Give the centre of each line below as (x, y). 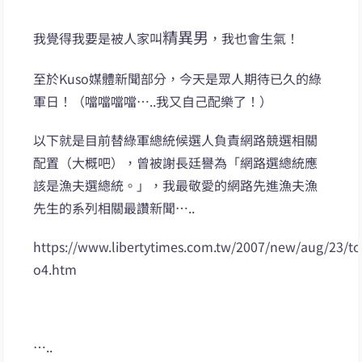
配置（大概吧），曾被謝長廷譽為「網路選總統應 (176, 162)
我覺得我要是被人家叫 (98, 38)
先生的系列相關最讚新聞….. (114, 207)
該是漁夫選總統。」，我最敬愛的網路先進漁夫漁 (176, 185)
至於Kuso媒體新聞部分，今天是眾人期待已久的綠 (178, 78)
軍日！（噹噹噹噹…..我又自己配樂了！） (153, 101)
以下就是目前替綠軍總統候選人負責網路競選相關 (176, 139)
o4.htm (55, 269)
